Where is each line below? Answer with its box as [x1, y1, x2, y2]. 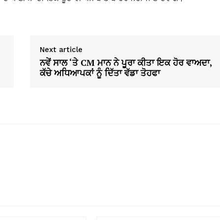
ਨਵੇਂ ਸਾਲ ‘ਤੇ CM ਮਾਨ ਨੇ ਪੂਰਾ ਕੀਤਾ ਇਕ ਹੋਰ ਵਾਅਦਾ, [39, 56, 212, 69]
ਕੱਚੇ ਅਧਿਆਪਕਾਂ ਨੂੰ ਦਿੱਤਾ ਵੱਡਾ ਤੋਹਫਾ [39, 67, 160, 79]
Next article [39, 45, 82, 55]
